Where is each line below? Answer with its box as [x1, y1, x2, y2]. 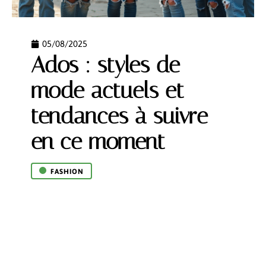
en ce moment [31, 128, 165, 155]
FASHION [50, 167, 84, 176]
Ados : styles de [31, 52, 180, 78]
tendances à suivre [31, 103, 208, 129]
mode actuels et [31, 77, 184, 104]
